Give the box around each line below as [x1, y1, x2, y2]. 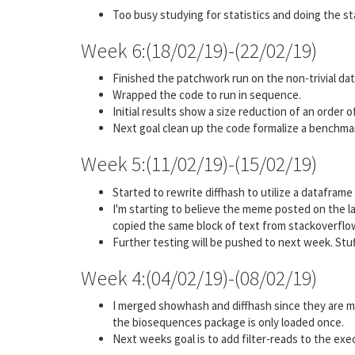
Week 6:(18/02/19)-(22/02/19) [81, 36, 317, 63]
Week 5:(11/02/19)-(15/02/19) [81, 151, 317, 177]
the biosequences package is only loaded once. [113, 315, 344, 330]
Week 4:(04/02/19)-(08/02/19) [81, 264, 317, 291]
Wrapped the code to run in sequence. [113, 87, 301, 102]
